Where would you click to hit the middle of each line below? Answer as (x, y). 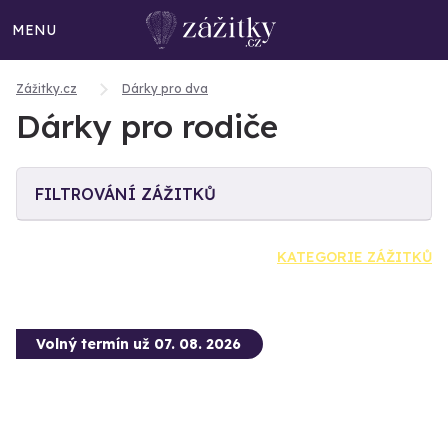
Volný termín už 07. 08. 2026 (138, 344)
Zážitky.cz (46, 88)
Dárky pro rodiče (147, 126)
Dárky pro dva (165, 88)
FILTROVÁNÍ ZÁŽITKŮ (125, 194)
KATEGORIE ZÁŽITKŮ (354, 257)
